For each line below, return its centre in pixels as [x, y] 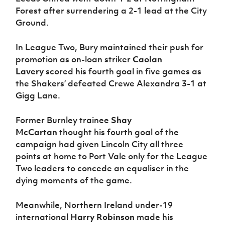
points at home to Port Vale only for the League [112, 156]
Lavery [31, 72]
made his [155, 217]
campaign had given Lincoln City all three [100, 144]
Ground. [33, 23]
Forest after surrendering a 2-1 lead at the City [111, 11]
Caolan [148, 60]
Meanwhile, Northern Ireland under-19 [94, 205]
